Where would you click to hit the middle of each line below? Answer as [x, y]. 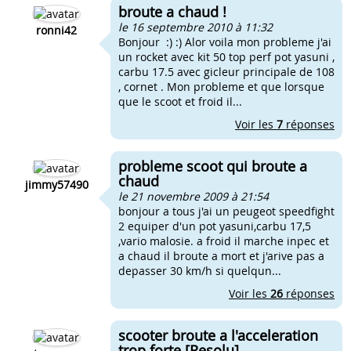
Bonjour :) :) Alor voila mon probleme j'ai [225, 42]
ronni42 [56, 30]
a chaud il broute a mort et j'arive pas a [221, 256]
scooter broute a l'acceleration [218, 335]
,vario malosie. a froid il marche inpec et [224, 241]
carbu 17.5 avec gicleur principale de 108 [226, 72]
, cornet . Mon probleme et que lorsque [221, 87]
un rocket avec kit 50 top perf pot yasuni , [226, 57]
